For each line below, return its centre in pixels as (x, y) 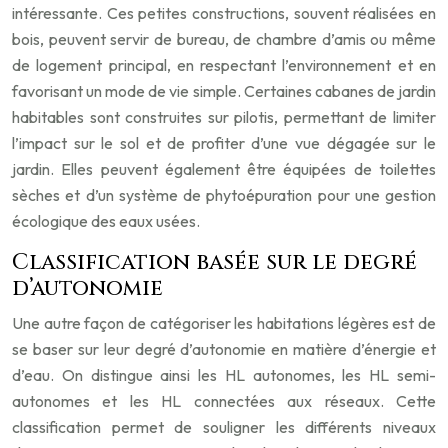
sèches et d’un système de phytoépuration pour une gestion (224, 195)
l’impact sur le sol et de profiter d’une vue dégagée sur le (224, 143)
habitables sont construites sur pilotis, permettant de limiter (224, 117)
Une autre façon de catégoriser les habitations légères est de (224, 323)
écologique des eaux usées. (106, 221)
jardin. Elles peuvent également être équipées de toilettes (224, 169)
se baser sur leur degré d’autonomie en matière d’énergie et (224, 349)
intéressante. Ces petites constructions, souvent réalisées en (224, 13)
